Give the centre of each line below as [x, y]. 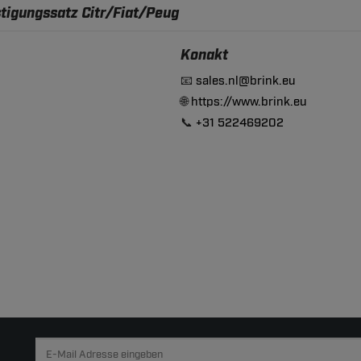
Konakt [204, 56]
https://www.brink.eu [249, 102]
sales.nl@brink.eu [246, 81]
